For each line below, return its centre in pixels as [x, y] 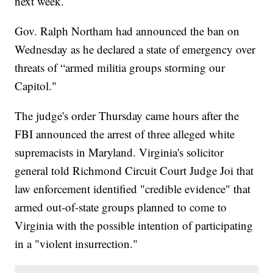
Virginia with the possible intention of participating [134, 225]
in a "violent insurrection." [76, 244]
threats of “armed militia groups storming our [120, 68]
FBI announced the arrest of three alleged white [125, 134]
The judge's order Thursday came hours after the [127, 116]
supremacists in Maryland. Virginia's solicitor [119, 152]
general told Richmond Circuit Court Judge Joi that [134, 171]
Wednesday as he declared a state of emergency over [135, 49]
